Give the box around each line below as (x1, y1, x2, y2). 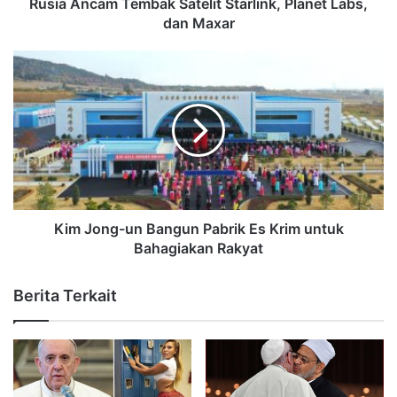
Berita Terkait (13, 285, 117, 305)
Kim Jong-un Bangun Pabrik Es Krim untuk (53, 219, 344, 237)
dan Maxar (162, 13, 235, 32)
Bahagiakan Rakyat (134, 238, 263, 257)
